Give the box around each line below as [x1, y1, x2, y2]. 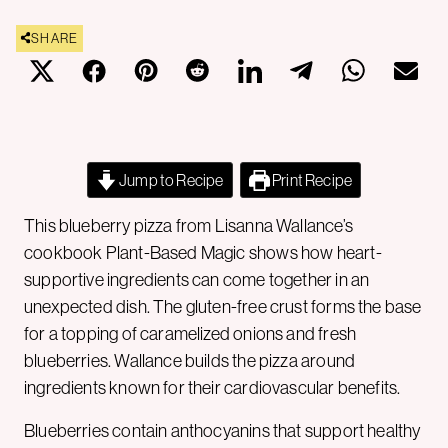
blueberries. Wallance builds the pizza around [24, 350, 356, 371]
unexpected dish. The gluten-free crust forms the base [24, 296, 422, 317]
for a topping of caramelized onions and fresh [24, 323, 357, 344]
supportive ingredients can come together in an [24, 269, 370, 290]
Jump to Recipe [116, 170, 224, 189]
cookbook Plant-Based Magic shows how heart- [24, 242, 382, 263]
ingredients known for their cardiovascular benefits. [24, 377, 401, 398]
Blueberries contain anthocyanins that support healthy [24, 420, 421, 441]
